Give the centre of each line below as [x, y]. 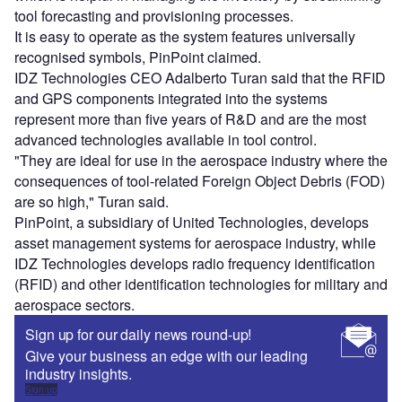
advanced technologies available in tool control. [166, 140]
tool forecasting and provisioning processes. [154, 16]
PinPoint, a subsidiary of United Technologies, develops [192, 223]
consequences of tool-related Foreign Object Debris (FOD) [200, 181]
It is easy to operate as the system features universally [185, 37]
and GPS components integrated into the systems [171, 99]
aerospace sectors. [74, 305]
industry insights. [79, 374]
